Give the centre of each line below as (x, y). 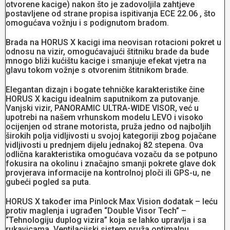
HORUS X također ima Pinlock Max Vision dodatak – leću (112, 201)
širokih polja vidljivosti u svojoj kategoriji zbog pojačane (111, 136)
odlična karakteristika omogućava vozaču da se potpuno (112, 154)
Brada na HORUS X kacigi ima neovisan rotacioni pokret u (113, 42)
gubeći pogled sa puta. (48, 182)
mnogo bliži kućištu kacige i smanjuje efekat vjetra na (106, 61)
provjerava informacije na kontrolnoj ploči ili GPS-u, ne (108, 172)
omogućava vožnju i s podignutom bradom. (87, 23)
